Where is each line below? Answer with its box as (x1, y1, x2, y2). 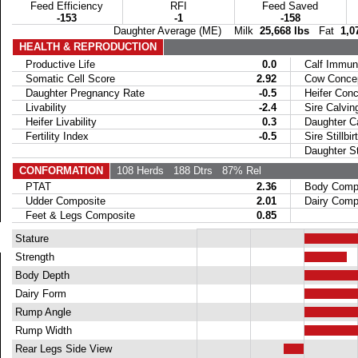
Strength (11, 251, 54, 263)
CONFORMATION (18, 165, 103, 177)
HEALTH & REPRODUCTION (18, 41, 157, 53)
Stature (11, 233, 49, 245)
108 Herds (109, 165, 164, 177)
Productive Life (12, 58, 95, 70)
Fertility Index (12, 130, 89, 142)
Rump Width (11, 324, 72, 336)
